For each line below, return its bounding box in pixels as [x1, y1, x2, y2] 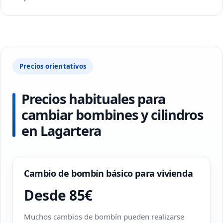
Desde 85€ [24, 186, 93, 205]
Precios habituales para [21, 90, 165, 108]
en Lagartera [21, 121, 101, 140]
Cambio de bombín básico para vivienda [24, 167, 193, 179]
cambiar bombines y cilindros [21, 106, 203, 124]
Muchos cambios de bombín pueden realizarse [24, 212, 184, 222]
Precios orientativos [19, 62, 86, 71]
